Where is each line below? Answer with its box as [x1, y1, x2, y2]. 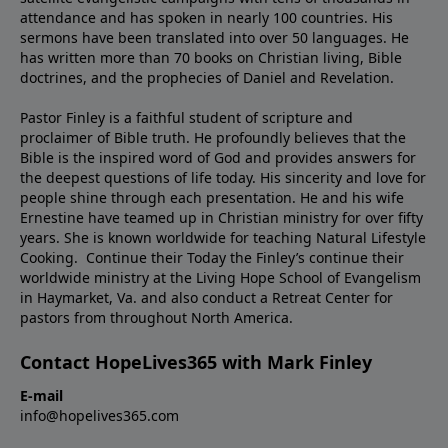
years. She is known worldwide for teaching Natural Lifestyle [20, 227, 426, 247]
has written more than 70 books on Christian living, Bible [20, 47, 402, 67]
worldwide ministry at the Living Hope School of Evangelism [20, 267, 421, 287]
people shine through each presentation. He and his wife [20, 187, 404, 207]
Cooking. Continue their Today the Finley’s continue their [20, 247, 404, 267]
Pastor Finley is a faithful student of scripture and [20, 107, 353, 127]
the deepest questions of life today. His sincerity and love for [20, 167, 426, 187]
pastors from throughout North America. [20, 307, 293, 327]
